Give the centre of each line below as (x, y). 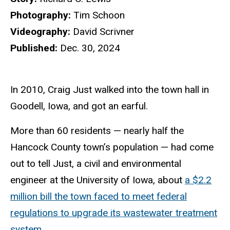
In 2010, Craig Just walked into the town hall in (110, 89)
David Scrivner (102, 31)
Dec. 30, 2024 (89, 48)
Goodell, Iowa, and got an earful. (79, 106)
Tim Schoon (98, 15)
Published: (34, 48)
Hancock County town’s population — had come (112, 147)
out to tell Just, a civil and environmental (96, 164)
